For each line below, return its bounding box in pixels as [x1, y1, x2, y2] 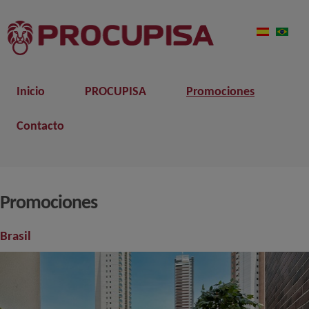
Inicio [17, 86, 45, 99]
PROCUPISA [85, 86, 146, 99]
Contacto [17, 120, 64, 134]
